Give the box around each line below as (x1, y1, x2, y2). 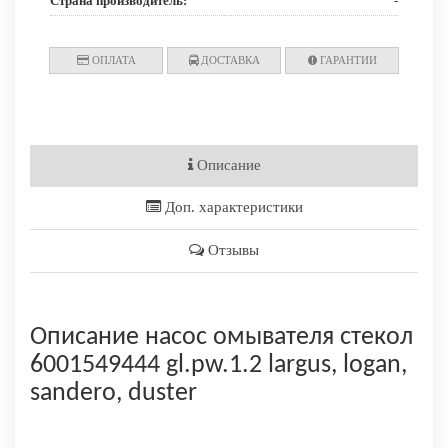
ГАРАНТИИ (316, 54, 377, 67)
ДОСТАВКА (197, 54, 260, 67)
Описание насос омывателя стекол (30, 324, 413, 352)
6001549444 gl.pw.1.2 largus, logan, (30, 352, 407, 380)
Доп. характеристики (160, 199, 303, 216)
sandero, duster (30, 380, 197, 408)
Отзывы (204, 242, 259, 259)
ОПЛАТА (88, 54, 136, 67)
